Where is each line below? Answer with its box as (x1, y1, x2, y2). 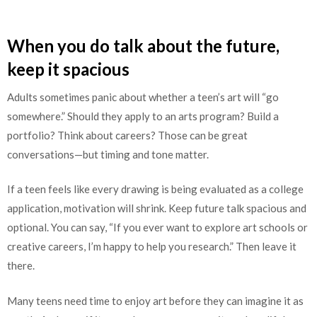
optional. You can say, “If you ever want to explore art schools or (7, 221, 308, 234)
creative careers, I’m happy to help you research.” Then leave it (7, 240, 296, 253)
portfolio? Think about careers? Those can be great (7, 128, 248, 142)
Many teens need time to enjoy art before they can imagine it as (7, 294, 304, 307)
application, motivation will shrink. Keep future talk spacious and (7, 202, 306, 215)
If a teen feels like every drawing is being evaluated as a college (7, 183, 304, 196)
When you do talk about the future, (7, 35, 279, 56)
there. (7, 259, 35, 272)
